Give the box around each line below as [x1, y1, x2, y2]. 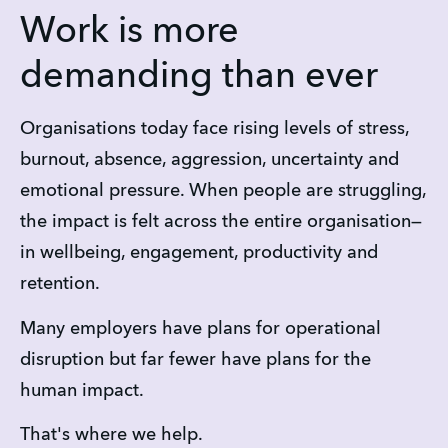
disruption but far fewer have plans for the [20, 350, 371, 369]
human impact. [20, 381, 144, 400]
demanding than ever [20, 59, 378, 96]
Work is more [20, 14, 239, 51]
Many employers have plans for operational [20, 319, 381, 338]
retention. [20, 275, 100, 294]
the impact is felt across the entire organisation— [20, 213, 422, 232]
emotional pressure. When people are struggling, [20, 182, 426, 201]
